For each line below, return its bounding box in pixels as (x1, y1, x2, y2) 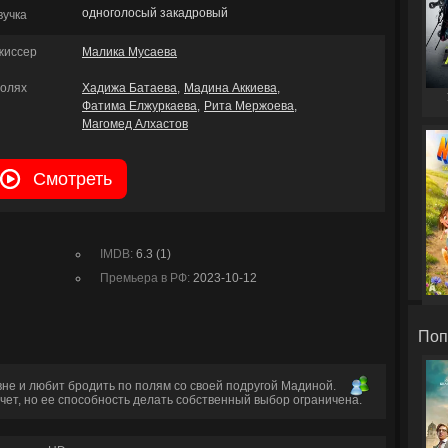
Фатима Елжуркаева (82, 99, 197, 113)
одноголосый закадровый (82, 6, 228, 20)
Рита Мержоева (204, 99, 294, 113)
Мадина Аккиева (184, 81, 277, 95)
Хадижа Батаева (82, 81, 177, 95)
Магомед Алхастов (82, 117, 188, 131)
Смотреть (33, 168, 112, 189)
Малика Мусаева (82, 45, 177, 59)
